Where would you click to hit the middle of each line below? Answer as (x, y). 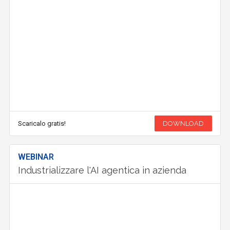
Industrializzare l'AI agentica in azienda (102, 170)
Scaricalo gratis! (42, 124)
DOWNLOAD (183, 124)
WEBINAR (36, 157)
